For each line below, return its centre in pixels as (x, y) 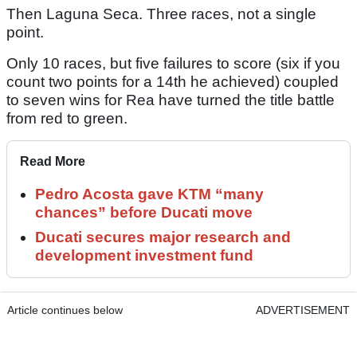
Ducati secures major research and (163, 237)
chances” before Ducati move (144, 213)
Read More (53, 162)
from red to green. (67, 119)
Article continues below (65, 310)
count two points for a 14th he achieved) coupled (173, 82)
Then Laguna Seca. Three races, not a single (161, 14)
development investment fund (144, 256)
